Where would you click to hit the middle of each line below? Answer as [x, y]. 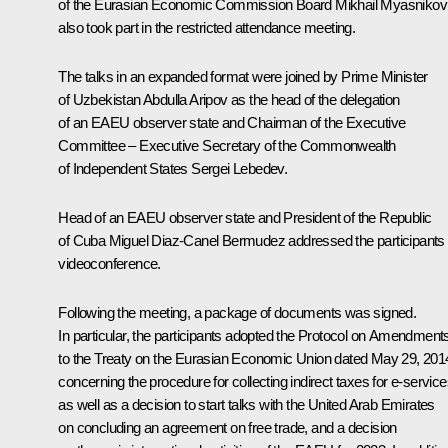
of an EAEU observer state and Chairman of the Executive [232, 122]
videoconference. [109, 263]
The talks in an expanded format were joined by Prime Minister [243, 76]
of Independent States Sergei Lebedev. [173, 168]
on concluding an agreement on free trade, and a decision [227, 427]
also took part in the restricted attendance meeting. [207, 27]
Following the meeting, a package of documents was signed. [237, 312]
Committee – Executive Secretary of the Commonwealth [227, 145]
